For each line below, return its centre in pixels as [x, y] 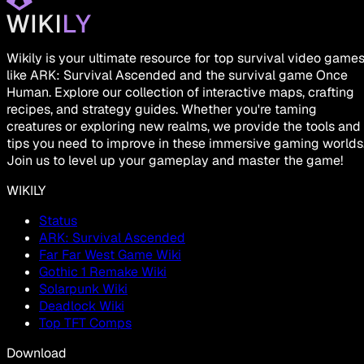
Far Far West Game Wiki [110, 255]
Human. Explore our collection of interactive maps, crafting [180, 93]
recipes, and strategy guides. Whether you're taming [162, 110]
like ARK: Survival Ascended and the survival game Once [177, 76]
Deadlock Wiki [82, 306]
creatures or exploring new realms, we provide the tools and [184, 127]
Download [37, 353]
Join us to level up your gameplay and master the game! [175, 161]
